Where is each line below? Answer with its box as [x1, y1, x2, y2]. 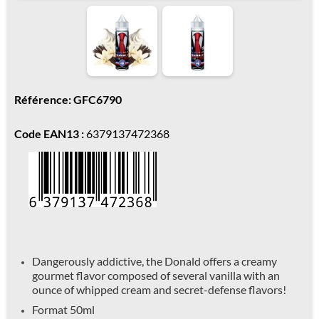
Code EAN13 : [14, 127, 84, 140]
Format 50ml [32, 302, 95, 316]
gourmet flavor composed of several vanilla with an [32, 268, 280, 282]
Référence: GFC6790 [14, 93, 122, 106]
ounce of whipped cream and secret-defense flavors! [32, 282, 286, 296]
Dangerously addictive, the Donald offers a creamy [32, 253, 277, 268]
